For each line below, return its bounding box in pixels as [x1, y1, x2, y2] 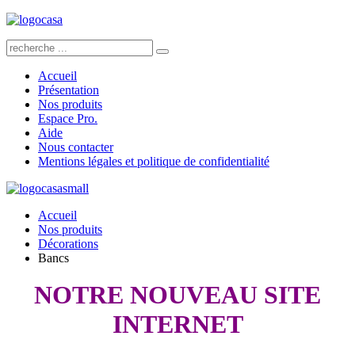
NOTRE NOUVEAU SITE [34, 280, 321, 309]
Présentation [38, 83, 99, 97]
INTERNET [112, 309, 243, 338]
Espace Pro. [38, 112, 97, 125]
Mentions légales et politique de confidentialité [38, 155, 269, 168]
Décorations [38, 237, 98, 250]
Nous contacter [38, 140, 113, 154]
